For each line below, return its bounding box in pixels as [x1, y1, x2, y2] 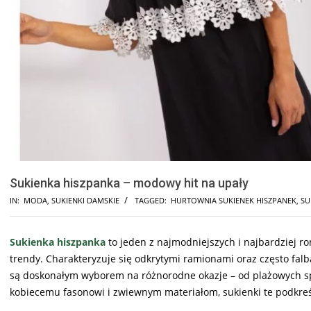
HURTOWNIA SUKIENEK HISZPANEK [171, 194, 296, 205]
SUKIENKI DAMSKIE [51, 194, 119, 205]
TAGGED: [135, 194, 167, 205]
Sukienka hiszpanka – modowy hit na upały [10, 175, 249, 190]
